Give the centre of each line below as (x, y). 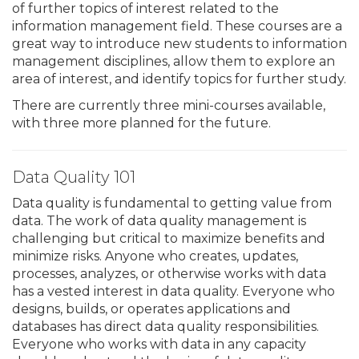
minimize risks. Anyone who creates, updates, (155, 256)
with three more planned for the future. (141, 123)
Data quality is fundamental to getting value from (172, 203)
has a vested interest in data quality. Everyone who (173, 291)
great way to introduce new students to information (179, 43)
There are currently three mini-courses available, (169, 105)
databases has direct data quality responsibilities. (165, 326)
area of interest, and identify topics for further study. (179, 79)
